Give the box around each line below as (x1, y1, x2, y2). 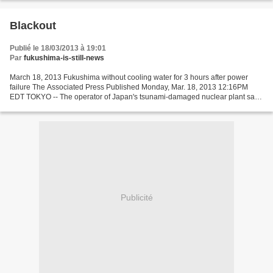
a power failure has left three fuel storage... (10, 102, 150, 112)
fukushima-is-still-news (24, 54, 104, 63)
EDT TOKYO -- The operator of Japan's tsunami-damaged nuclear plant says (10, 93, 262, 102)
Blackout (10, 19, 56, 32)
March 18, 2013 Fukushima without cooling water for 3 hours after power (10, 73, 248, 82)
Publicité (120, 192, 153, 202)
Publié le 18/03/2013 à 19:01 (10, 44, 106, 53)
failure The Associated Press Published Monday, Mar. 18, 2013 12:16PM (10, 83, 248, 92)
